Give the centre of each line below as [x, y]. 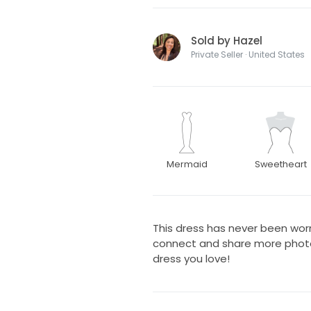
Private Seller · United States [247, 55]
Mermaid [187, 165]
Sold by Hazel [226, 41]
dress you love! [191, 259]
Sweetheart [280, 165]
